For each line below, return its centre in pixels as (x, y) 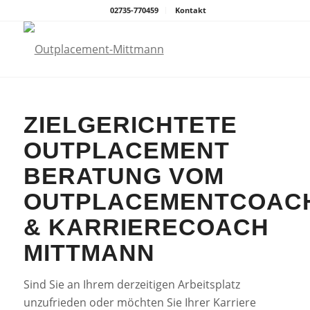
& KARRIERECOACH (146, 227)
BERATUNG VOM (124, 176)
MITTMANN (89, 253)
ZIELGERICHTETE (130, 125)
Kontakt (191, 10)
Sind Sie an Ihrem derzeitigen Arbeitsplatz (131, 284)
